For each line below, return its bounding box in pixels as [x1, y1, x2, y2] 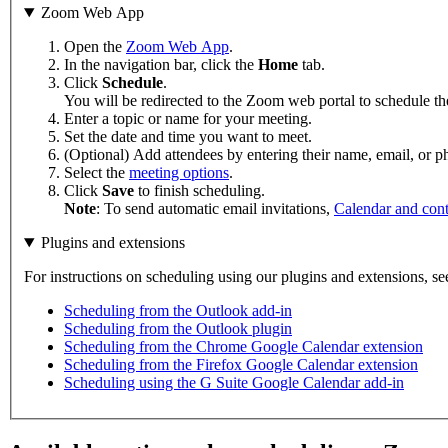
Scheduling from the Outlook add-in [64, 302, 292, 320]
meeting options [129, 164, 229, 182]
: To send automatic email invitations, [96, 200, 334, 218]
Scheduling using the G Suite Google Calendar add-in [64, 374, 404, 392]
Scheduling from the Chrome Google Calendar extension [64, 338, 423, 356]
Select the [64, 164, 129, 182]
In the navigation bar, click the [64, 56, 258, 74]
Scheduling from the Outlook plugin [64, 320, 292, 338]
